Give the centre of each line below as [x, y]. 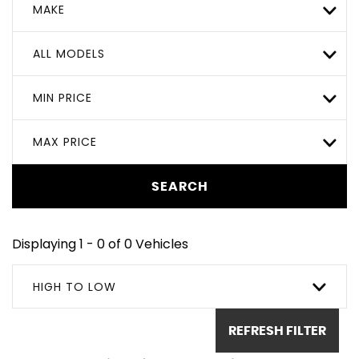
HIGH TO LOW [75, 287]
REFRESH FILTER [277, 331]
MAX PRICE [65, 142]
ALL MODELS [69, 54]
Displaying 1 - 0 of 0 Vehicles [100, 244]
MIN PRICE [63, 98]
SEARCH [179, 186]
